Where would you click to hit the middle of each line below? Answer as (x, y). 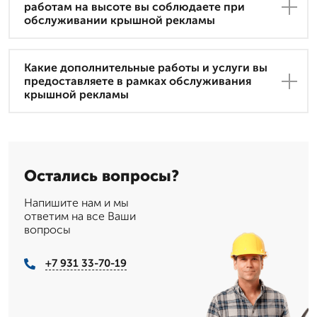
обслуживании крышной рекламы (120, 21)
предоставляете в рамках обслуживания (138, 81)
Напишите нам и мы (76, 203)
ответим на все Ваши (80, 217)
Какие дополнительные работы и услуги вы (146, 68)
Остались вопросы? (102, 176)
